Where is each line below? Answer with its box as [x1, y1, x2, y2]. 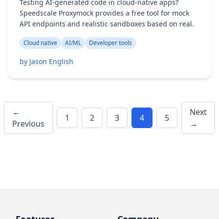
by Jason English [20, 57, 73, 66]
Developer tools [89, 39, 132, 47]
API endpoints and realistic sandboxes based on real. [20, 19, 194, 28]
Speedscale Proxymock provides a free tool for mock [20, 8, 189, 18]
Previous [12, 118, 44, 129]
